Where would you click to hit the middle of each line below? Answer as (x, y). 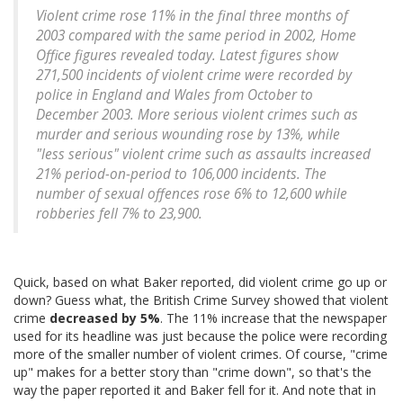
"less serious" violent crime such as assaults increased (203, 155)
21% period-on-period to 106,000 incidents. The (181, 175)
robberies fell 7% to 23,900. (119, 214)
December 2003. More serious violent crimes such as (197, 115)
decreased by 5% (105, 318)
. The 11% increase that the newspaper (273, 318)
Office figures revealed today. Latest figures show (187, 56)
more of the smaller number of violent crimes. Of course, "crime (201, 354)
